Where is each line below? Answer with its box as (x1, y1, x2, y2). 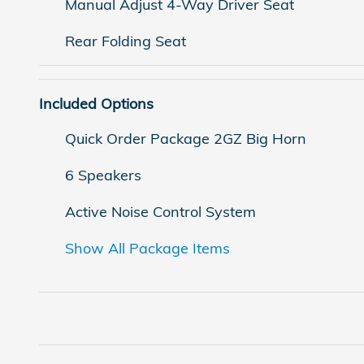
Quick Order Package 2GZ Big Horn (65, 129, 306, 149)
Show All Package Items (65, 239, 230, 258)
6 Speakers (65, 166, 141, 185)
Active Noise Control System (65, 202, 256, 222)
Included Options (39, 94, 154, 114)
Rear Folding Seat (65, 32, 186, 51)
